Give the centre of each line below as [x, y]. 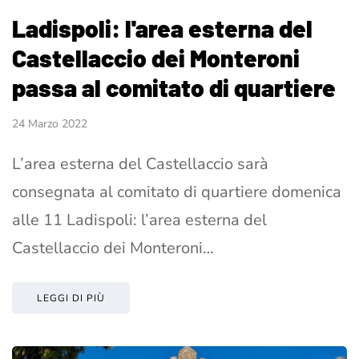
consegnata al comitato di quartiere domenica [177, 192]
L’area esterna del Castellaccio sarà [140, 163]
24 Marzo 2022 [50, 123]
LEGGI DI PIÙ [71, 298]
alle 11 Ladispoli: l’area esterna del [139, 220]
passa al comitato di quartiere [174, 87]
